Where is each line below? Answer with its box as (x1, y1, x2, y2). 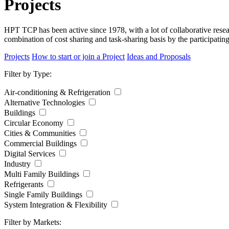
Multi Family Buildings (4, 169, 81, 178)
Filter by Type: (4, 69, 52, 78)
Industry (4, 159, 33, 168)
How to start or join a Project (32, 52, 125, 61)
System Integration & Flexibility (4, 200, 109, 209)
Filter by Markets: (4, 217, 61, 226)
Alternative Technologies (4, 98, 87, 107)
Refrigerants (4, 179, 45, 189)
